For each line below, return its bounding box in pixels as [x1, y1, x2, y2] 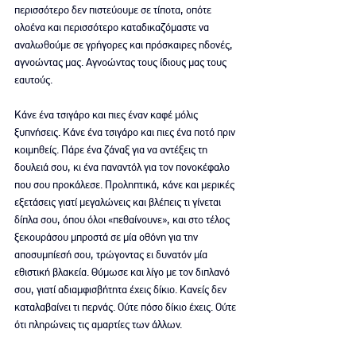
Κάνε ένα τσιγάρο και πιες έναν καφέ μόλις [14, 107, 200, 121]
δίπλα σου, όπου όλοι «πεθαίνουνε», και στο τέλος [14, 212, 232, 226]
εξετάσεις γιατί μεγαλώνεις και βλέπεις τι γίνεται [14, 195, 223, 208]
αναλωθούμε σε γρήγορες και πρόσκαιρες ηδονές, [14, 37, 235, 51]
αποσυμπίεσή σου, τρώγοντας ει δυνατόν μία [14, 247, 210, 261]
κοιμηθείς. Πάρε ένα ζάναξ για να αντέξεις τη [14, 142, 210, 156]
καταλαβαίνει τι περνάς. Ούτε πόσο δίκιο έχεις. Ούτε [14, 300, 238, 313]
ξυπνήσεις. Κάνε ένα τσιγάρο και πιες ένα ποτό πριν [14, 125, 238, 138]
